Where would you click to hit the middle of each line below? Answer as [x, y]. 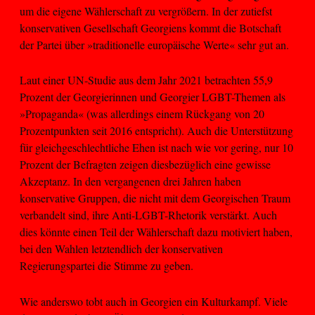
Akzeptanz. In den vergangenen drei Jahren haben [130, 181]
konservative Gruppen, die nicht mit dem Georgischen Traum [155, 198]
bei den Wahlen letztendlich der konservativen [121, 249]
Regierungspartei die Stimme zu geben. [107, 266]
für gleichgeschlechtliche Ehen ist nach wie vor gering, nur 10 [156, 148]
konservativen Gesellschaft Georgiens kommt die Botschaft [150, 27]
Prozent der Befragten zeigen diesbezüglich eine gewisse [145, 165]
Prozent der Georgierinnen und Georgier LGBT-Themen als [153, 97]
